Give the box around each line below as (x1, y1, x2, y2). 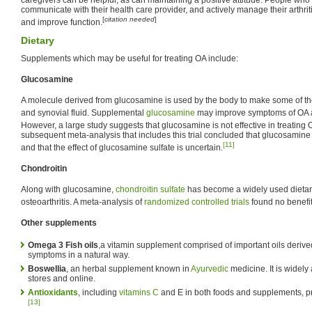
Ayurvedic (191, 263, 228, 274)
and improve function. (21, 17, 102, 27)
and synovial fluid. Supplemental (21, 107, 146, 118)
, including (78, 287, 119, 297)
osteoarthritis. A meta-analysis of (21, 196, 144, 207)
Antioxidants (28, 287, 78, 297)
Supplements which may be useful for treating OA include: (21, 53, 238, 63)
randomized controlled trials (144, 196, 249, 207)
